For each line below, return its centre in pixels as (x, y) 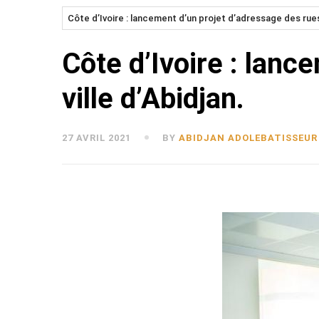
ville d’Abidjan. (153, 99)
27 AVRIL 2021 (96, 138)
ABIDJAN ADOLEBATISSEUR (248, 138)
